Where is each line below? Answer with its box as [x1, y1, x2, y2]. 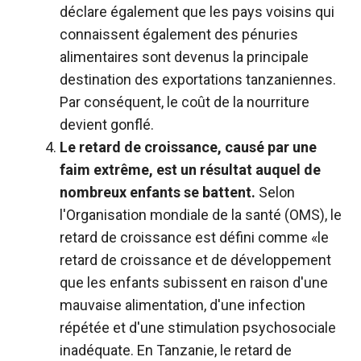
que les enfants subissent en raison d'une [60, 273, 328, 291]
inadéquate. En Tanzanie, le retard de [60, 341, 292, 359]
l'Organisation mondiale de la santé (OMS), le [60, 205, 342, 223]
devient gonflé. [60, 115, 154, 133]
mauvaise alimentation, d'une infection [60, 296, 305, 313]
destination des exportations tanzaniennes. [60, 70, 336, 88]
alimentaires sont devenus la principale [60, 48, 309, 65]
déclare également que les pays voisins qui [60, 2, 334, 20]
